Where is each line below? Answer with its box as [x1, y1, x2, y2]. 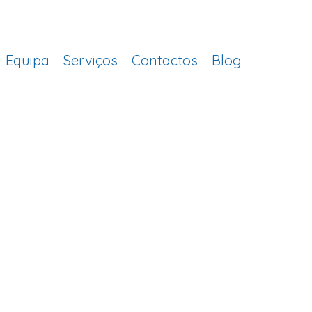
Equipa [6, 52, 49, 69]
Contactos [132, 52, 198, 69]
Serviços [63, 52, 118, 69]
